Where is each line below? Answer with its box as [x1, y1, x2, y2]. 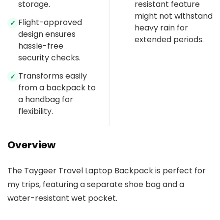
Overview [7, 138, 55, 152]
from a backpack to [18, 82, 96, 94]
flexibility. [18, 106, 53, 117]
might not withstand [135, 10, 213, 22]
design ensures [18, 28, 76, 40]
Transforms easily [18, 70, 87, 82]
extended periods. [135, 34, 204, 46]
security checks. [18, 52, 81, 64]
